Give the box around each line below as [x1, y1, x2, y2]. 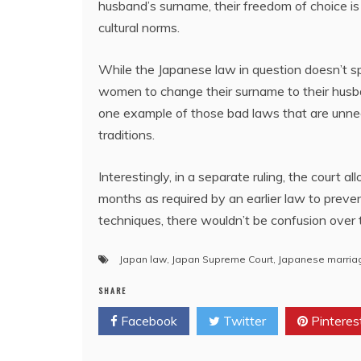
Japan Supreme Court [172, 252, 273, 265]
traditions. [98, 126, 155, 143]
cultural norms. [98, 19, 180, 35]
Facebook [118, 312, 177, 329]
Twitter [220, 312, 266, 329]
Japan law [119, 252, 167, 265]
